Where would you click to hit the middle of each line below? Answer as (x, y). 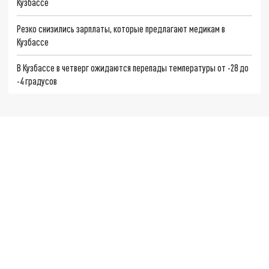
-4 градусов (37, 81)
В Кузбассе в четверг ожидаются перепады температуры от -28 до (133, 68)
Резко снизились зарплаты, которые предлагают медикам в (121, 28)
